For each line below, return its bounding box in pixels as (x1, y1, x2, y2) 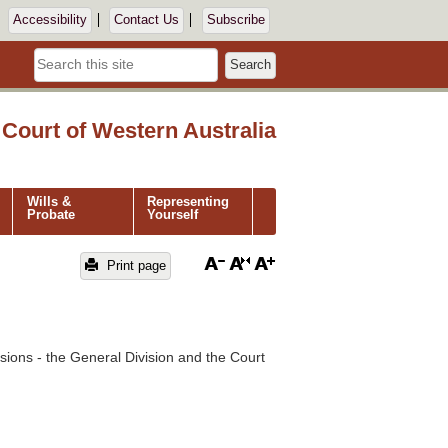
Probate (26, 207, 75, 223)
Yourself (147, 207, 199, 223)
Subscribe (206, 13, 265, 28)
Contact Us (114, 13, 180, 28)
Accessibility (12, 13, 87, 28)
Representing (147, 194, 230, 210)
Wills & (26, 194, 71, 210)
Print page (103, 257, 166, 273)
